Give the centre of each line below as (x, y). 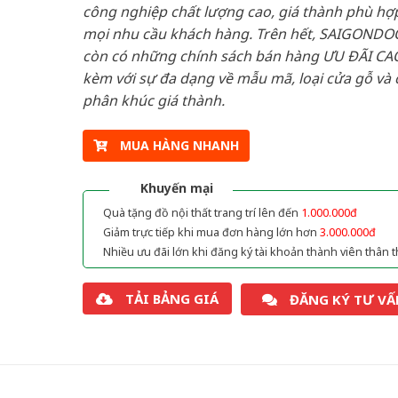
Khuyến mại (176, 188)
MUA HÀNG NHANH (179, 146)
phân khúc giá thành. (153, 100)
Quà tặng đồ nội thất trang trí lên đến (202, 213)
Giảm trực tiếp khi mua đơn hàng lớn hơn (211, 233)
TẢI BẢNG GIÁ (171, 299)
